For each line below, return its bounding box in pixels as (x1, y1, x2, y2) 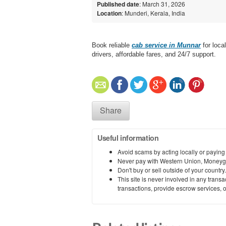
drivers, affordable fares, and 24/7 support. (92, 50, 216, 58)
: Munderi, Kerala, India (122, 8, 185, 17)
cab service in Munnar (132, 41, 201, 49)
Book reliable (92, 41, 132, 49)
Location (97, 8, 122, 18)
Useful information (97, 132, 159, 143)
